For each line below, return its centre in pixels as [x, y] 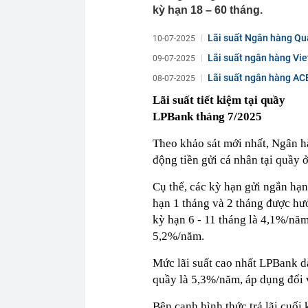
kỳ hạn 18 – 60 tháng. [208, 10]
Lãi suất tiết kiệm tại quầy [219, 100]
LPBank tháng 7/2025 [207, 117]
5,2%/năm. [178, 236]
